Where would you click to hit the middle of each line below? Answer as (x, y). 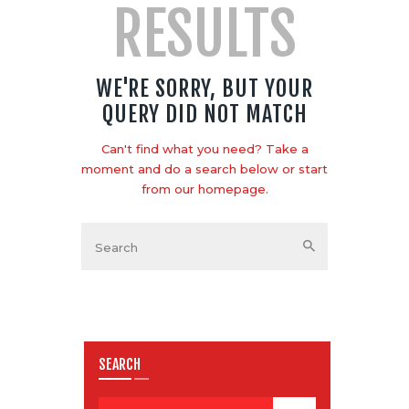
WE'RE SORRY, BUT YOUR (204, 88)
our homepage (220, 189)
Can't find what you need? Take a (204, 148)
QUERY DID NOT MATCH (204, 114)
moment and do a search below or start (204, 168)
